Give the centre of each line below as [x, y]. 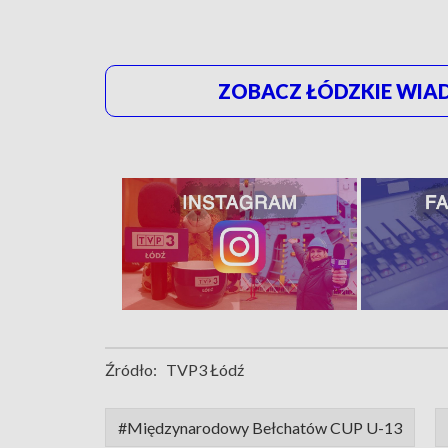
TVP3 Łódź [205, 370]
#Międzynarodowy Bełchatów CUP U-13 [260, 428]
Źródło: [131, 370]
